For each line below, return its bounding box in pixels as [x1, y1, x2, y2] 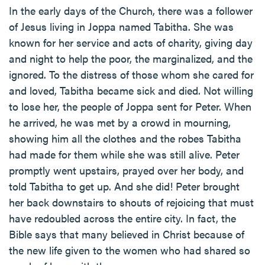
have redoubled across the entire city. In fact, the [9, 211, 236, 225]
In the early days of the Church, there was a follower [9, 3, 253, 18]
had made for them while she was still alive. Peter [9, 147, 240, 161]
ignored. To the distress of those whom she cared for [9, 67, 254, 82]
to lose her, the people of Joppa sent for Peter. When [9, 99, 251, 114]
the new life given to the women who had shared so [9, 243, 250, 257]
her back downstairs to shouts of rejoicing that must [9, 195, 254, 209]
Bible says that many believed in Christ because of [9, 227, 244, 241]
